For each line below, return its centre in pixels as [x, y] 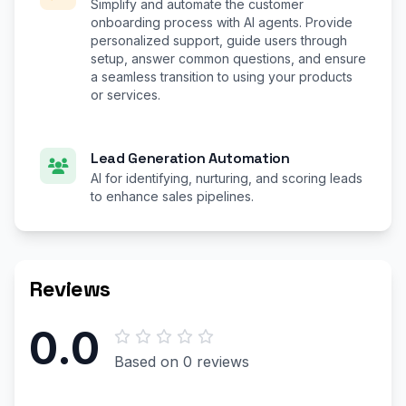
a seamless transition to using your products [222, 77]
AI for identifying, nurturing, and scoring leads [227, 178]
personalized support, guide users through [219, 40]
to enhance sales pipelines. [172, 196]
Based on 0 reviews [182, 362]
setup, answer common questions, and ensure [228, 58]
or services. [126, 95]
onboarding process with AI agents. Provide [222, 22]
